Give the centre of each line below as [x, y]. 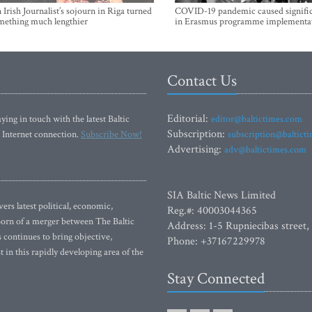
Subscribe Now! [111, 134]
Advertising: [196, 149]
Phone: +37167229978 [216, 241]
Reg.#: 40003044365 [212, 211]
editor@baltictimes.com [257, 119]
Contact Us [202, 81]
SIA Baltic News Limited [221, 195]
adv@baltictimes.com [265, 150]
